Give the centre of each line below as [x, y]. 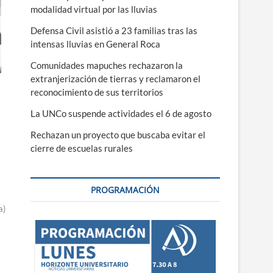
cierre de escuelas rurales [82, 148]
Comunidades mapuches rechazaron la [107, 65]
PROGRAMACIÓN [125, 190]
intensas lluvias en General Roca [95, 44]
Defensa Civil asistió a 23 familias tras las [114, 30]
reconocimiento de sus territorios [97, 92]
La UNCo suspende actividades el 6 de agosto [121, 113]
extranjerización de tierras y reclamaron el [115, 79]
